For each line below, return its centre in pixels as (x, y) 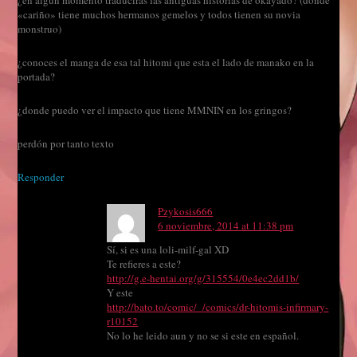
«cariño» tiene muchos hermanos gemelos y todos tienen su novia (159, 15)
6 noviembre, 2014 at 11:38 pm (226, 226)
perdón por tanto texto (66, 144)
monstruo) (40, 29)
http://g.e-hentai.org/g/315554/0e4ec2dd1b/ (203, 279)
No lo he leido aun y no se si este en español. (203, 336)
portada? (37, 77)
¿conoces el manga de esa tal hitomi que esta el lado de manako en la (166, 63)
